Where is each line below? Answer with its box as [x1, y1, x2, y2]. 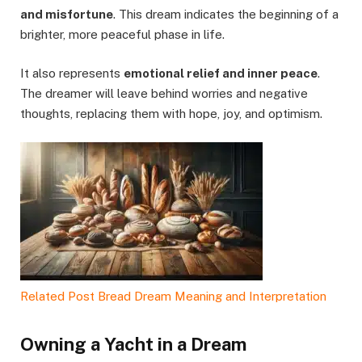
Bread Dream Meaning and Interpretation [98, 289, 326, 304]
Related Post [20, 289, 95, 304]
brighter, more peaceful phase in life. [20, 27, 225, 41]
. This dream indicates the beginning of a [113, 7, 339, 21]
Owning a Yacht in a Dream [20, 333, 246, 355]
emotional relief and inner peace [124, 66, 318, 81]
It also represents [20, 66, 124, 81]
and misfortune [20, 7, 113, 21]
